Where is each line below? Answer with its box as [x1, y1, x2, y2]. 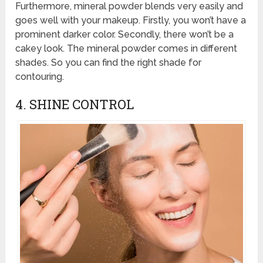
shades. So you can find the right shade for [15, 56, 202, 68]
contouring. [15, 70, 65, 82]
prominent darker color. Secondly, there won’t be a [15, 28, 234, 40]
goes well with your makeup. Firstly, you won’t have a [15, 14, 247, 26]
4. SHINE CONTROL [15, 95, 134, 113]
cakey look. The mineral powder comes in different [15, 42, 238, 54]
